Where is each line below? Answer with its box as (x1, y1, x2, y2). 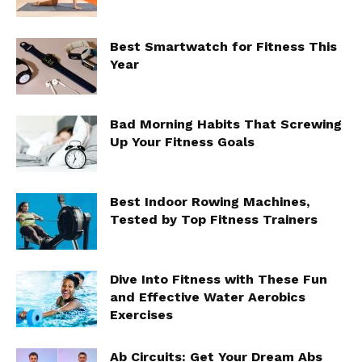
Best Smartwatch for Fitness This (110, 38, 337, 54)
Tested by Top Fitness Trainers (110, 211, 318, 227)
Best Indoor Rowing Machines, (110, 193, 309, 209)
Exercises (110, 306, 173, 322)
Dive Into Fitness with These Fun (110, 271, 327, 287)
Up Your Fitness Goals (110, 133, 255, 149)
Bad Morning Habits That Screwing (110, 116, 342, 132)
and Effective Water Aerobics (110, 288, 305, 305)
